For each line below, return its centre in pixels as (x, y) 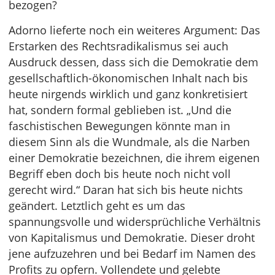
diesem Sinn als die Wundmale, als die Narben (129, 142)
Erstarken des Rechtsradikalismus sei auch (118, 46)
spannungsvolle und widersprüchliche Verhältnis (135, 222)
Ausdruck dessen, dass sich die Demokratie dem (134, 62)
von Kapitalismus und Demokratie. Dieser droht (132, 238)
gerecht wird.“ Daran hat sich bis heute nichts (126, 190)
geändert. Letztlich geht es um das (97, 206)
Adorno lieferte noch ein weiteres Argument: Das (134, 30)
